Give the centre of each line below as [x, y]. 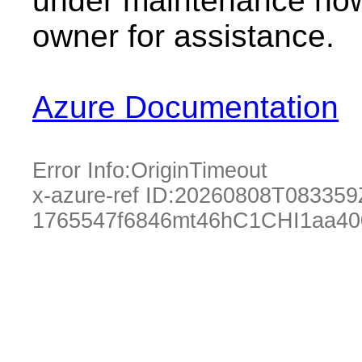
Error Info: [82, 170]
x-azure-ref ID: [103, 196]
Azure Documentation [185, 107]
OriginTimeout [199, 170]
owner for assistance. [183, 36]
